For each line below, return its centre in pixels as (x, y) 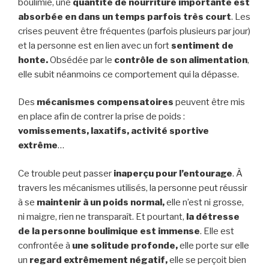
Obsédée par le (81, 60)
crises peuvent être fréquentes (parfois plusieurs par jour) (134, 31)
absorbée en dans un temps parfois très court (125, 17)
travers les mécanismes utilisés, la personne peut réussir (133, 188)
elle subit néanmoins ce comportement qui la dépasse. (128, 74)
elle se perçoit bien (207, 260)
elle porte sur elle (213, 245)
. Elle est (217, 231)
